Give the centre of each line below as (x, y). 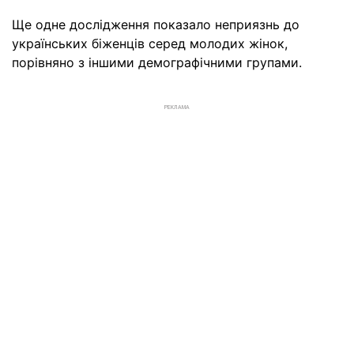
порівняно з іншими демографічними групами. (157, 62)
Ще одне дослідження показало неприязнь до (156, 24)
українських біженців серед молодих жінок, (150, 43)
